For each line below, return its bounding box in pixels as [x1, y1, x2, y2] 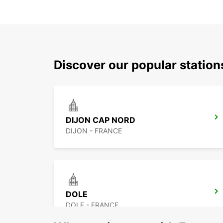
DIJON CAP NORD [66, 115, 135, 125]
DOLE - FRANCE [66, 201, 118, 210]
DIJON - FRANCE [66, 126, 122, 135]
